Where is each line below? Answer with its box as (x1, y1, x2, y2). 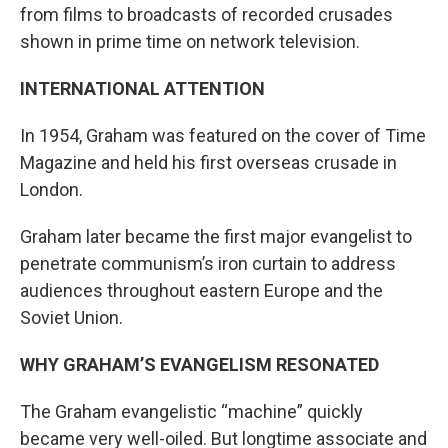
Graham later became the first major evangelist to (20, 225, 412, 247)
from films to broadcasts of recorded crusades (20, 3, 393, 25)
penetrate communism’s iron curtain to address (20, 252, 396, 274)
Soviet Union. (20, 306, 127, 328)
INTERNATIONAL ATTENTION (20, 77, 265, 99)
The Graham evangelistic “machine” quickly (20, 400, 363, 422)
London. (20, 178, 87, 200)
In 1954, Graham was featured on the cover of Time (20, 124, 426, 146)
